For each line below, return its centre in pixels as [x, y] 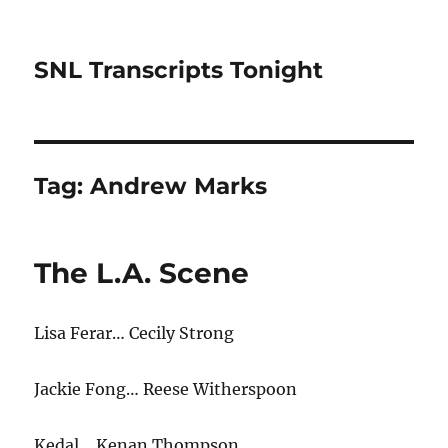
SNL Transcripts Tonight [179, 70]
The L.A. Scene [142, 273]
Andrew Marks [179, 186]
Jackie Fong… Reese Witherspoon [166, 389]
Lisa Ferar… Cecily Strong [134, 333]
